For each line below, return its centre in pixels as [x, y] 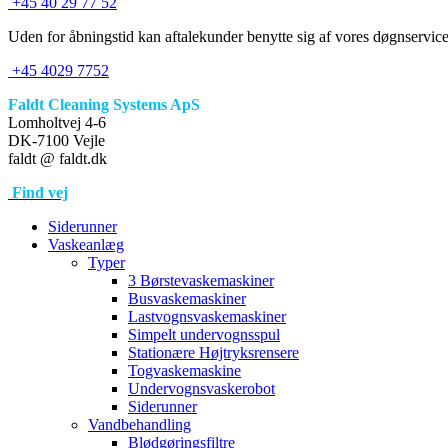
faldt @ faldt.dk [57, 158]
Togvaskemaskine [184, 370]
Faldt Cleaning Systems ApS [104, 104]
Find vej [40, 192]
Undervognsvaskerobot [201, 388]
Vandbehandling [139, 424]
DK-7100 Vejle [56, 140]
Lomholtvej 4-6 [57, 122]
